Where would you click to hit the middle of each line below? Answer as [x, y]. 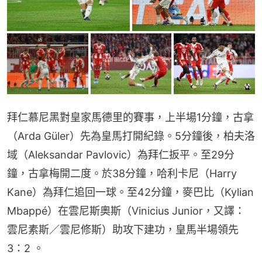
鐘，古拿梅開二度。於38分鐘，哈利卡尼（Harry [122, 174]
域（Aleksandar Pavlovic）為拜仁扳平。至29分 [121, 155]
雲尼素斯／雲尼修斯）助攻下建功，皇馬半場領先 [123, 230]
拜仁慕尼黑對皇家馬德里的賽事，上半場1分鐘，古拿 [130, 118]
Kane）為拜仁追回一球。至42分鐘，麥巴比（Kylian [130, 192]
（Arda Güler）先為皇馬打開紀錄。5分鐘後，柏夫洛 [131, 136]
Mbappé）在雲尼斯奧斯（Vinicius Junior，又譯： [126, 211]
